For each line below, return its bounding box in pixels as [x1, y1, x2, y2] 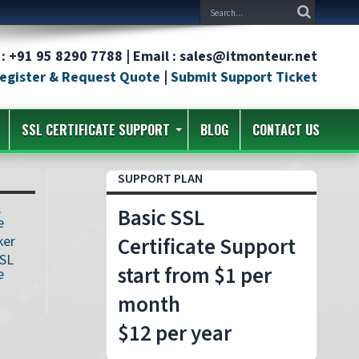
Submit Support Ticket [171, 67, 317, 87]
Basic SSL [118, 203, 204, 234]
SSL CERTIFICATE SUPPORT [22, 120, 170, 139]
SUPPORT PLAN [118, 170, 203, 188]
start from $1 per [118, 260, 272, 292]
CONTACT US [252, 120, 320, 139]
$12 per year [118, 318, 232, 349]
